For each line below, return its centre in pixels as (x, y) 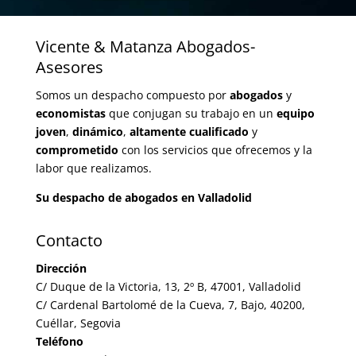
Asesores (69, 67)
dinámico (97, 131)
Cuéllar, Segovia (78, 323)
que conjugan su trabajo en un (191, 113)
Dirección (61, 268)
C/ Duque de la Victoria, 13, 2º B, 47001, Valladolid (168, 286)
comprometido (77, 149)
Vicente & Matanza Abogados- (145, 46)
